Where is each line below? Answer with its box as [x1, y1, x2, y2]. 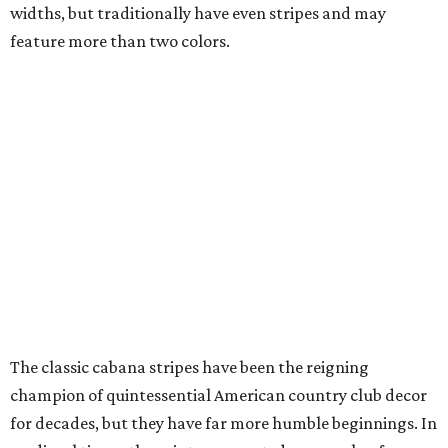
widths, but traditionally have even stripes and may [10, 3, 386, 24]
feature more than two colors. [10, 31, 230, 52]
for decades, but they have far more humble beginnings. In [10, 413, 437, 434]
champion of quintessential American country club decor [10, 385, 427, 406]
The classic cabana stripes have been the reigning [10, 357, 369, 378]
